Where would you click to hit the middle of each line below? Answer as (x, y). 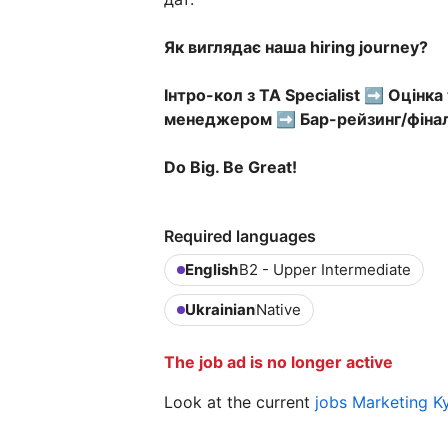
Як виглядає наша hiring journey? (296, 47)
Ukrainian (220, 310)
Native (278, 310)
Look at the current (239, 402)
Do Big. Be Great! (230, 167)
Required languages (240, 236)
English (211, 270)
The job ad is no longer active (278, 362)
